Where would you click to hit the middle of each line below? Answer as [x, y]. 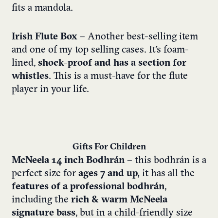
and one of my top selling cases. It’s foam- [100, 50]
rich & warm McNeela [119, 200]
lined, [25, 64]
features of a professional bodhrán [88, 187]
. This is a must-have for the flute [118, 77]
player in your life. [50, 90]
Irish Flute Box [45, 37]
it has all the [167, 174]
